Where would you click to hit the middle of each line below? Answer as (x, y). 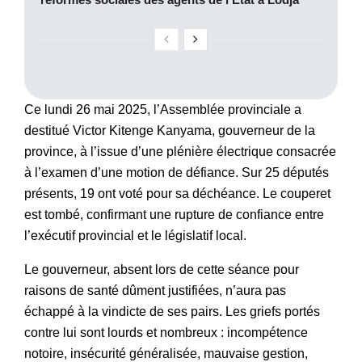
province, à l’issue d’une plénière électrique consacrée (180, 151)
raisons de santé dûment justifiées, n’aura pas (155, 290)
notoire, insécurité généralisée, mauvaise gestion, (166, 353)
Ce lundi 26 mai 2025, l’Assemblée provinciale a (163, 109)
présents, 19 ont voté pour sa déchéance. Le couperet (177, 193)
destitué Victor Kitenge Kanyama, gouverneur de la (170, 130)
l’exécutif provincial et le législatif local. (135, 235)
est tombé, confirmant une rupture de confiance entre (174, 214)
